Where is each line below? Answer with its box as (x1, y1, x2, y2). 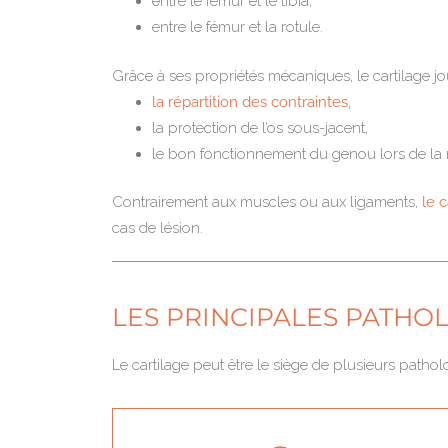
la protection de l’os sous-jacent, (152, 118, 368, 137)
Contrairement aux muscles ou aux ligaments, (112, 193, 422, 211)
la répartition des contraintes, (152, 92, 351, 111)
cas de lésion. (112, 219, 203, 237)
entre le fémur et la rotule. (152, 18, 323, 36)
